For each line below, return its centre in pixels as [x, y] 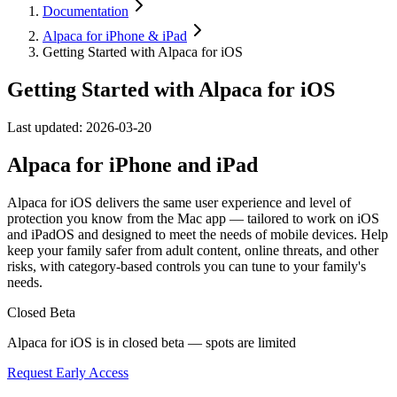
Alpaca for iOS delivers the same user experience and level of [179, 202]
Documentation [86, 11]
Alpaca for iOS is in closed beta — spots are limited [152, 342]
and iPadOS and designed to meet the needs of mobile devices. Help [198, 234]
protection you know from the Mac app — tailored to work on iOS [193, 218]
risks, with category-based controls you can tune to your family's [187, 266]
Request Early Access [68, 372]
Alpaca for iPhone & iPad [115, 36]
